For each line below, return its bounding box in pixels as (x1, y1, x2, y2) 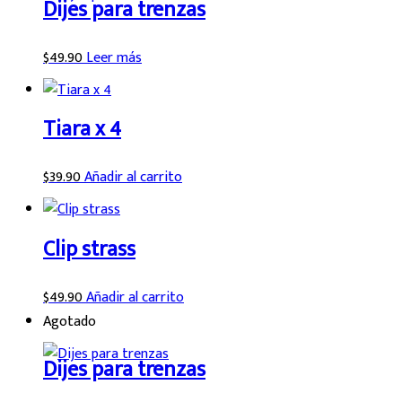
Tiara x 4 (43, 111, 121, 148)
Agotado (43, 310, 96, 335)
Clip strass (43, 232, 135, 268)
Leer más (86, 45, 142, 70)
